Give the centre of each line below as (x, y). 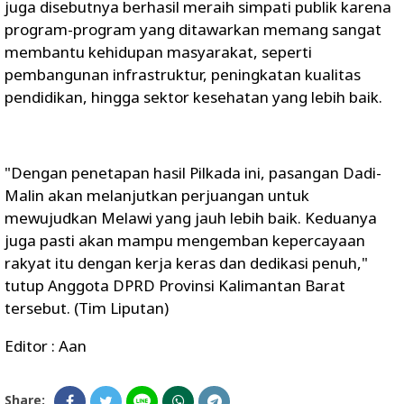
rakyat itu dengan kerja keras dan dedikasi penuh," (186, 262)
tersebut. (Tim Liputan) (87, 308)
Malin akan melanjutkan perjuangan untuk (157, 195)
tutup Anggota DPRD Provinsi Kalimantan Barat (175, 285)
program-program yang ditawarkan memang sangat (193, 29)
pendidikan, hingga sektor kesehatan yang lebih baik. (193, 96)
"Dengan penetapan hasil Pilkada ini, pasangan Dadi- (193, 172)
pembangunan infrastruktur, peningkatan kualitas (183, 74)
